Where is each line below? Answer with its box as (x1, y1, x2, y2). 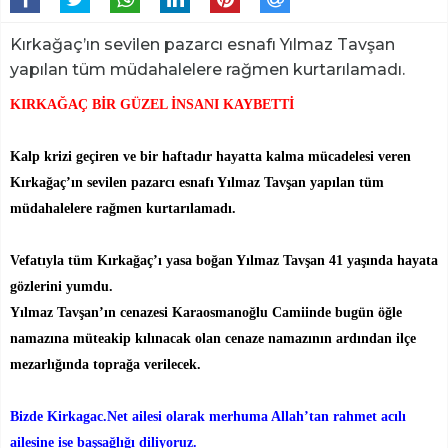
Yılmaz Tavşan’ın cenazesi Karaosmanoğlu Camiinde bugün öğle (10, 305, 402, 320)
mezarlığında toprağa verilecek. (10, 357, 201, 372)
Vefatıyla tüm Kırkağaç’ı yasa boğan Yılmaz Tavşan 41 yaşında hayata (10, 253, 438, 268)
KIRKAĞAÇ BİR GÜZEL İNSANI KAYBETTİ (10, 97, 294, 112)
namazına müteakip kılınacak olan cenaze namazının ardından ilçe (10, 331, 416, 346)
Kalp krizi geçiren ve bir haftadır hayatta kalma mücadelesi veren (10, 149, 411, 164)
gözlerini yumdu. (10, 279, 113, 294)
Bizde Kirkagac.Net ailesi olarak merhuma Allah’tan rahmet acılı (10, 409, 406, 424)
